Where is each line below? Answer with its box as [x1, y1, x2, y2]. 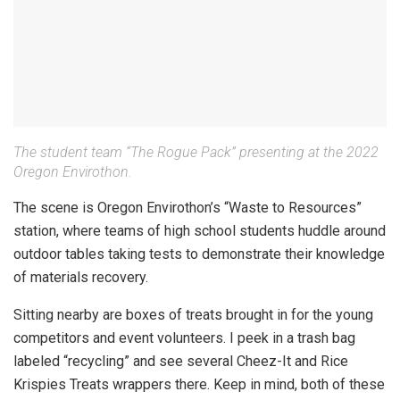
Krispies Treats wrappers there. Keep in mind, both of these [13, 376, 385, 394]
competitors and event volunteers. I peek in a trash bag [13, 329, 355, 347]
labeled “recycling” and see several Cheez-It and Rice [13, 353, 348, 371]
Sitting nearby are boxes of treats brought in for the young [13, 306, 373, 324]
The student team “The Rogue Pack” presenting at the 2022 [13, 144, 379, 162]
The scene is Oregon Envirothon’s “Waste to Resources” [13, 199, 362, 217]
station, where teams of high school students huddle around [13, 222, 386, 240]
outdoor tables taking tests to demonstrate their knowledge [13, 246, 385, 263]
